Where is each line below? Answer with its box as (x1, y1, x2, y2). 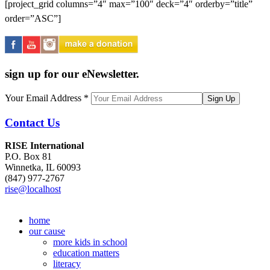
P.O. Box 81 (5, 151, 52, 162)
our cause (29, 226, 65, 237)
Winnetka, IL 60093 (5, 162, 81, 173)
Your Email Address (5, 92, 84, 103)
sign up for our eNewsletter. (5, 67, 139, 81)
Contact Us (5, 116, 60, 129)
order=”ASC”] (5, 13, 61, 24)
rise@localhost (5, 184, 61, 195)
